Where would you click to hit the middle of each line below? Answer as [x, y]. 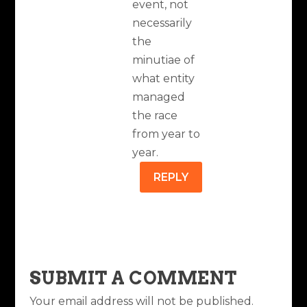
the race [155, 115]
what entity [163, 78]
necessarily [162, 23]
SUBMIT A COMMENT [133, 278]
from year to [166, 134]
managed [158, 97]
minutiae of [163, 60]
